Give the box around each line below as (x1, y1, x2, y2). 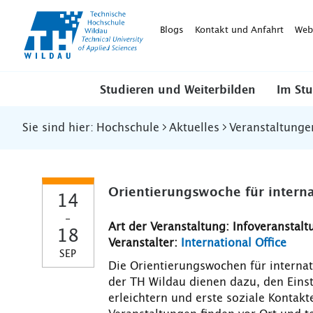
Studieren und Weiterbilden (100, 85, 256, 96)
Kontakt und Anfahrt (195, 25, 284, 35)
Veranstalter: (108, 238, 181, 249)
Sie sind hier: (22, 122, 94, 133)
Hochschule (96, 122, 159, 133)
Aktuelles (169, 122, 219, 133)
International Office (180, 238, 286, 249)
